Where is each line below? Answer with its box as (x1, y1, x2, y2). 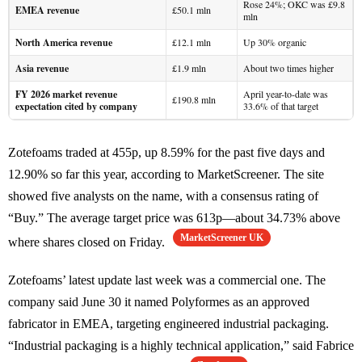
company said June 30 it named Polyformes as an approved (8, 295, 309, 309)
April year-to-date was (243, 87, 328, 101)
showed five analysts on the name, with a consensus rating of (8, 189, 318, 204)
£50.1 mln (172, 3, 211, 17)
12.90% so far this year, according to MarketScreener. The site (8, 167, 324, 182)
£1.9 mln (172, 61, 206, 75)
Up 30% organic (243, 36, 306, 49)
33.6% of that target (243, 99, 318, 113)
